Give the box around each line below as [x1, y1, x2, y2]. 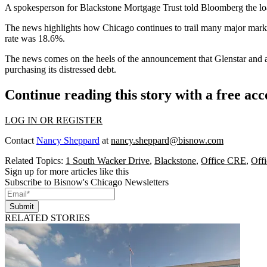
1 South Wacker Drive [66, 156, 150, 166]
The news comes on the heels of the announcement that [5, 54, 215, 64]
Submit [10, 202, 34, 211]
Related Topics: [5, 156, 66, 166]
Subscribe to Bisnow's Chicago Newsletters [5, 177, 169, 187]
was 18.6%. [18, 33, 65, 44]
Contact [5, 135, 36, 145]
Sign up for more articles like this [5, 166, 129, 176]
